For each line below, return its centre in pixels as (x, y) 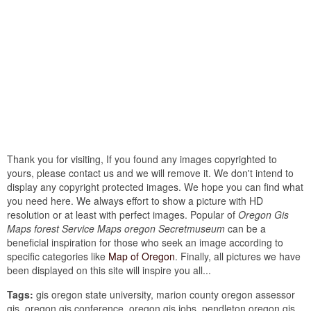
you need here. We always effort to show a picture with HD (135, 200)
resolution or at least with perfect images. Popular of (123, 214)
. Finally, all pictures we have (238, 256)
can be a (245, 228)
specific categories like (58, 256)
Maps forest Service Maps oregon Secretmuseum (116, 228)
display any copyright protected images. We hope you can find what (155, 186)
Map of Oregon (142, 256)
